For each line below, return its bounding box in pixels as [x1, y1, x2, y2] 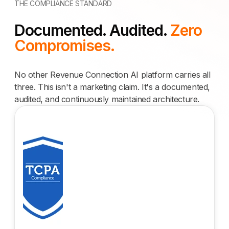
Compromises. [14, 36, 114, 55]
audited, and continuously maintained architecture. [14, 94, 200, 104]
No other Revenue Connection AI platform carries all [14, 69, 211, 80]
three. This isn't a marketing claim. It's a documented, [14, 81, 211, 92]
